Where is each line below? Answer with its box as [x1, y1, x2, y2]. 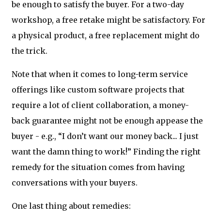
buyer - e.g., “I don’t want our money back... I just [12, 131, 199, 141]
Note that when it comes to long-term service [12, 69, 188, 79]
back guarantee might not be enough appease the [12, 116, 203, 126]
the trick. [12, 46, 47, 56]
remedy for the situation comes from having [12, 162, 185, 172]
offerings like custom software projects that [12, 85, 185, 95]
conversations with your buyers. [12, 178, 138, 188]
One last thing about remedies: [12, 201, 131, 211]
